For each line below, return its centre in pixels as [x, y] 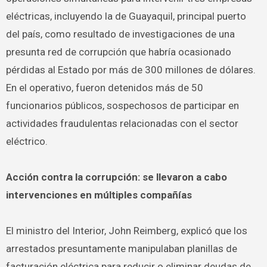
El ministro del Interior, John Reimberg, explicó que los [126, 231]
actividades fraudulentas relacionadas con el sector [122, 123]
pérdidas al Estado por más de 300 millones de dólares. [131, 70]
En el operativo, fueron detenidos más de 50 [104, 88]
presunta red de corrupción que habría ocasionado [118, 52]
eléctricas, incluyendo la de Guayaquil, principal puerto [126, 16]
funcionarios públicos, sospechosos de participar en [122, 105]
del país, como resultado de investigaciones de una [120, 34]
